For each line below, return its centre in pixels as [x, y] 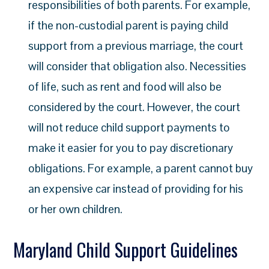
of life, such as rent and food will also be [125, 87]
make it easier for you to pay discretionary [131, 148]
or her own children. [76, 209]
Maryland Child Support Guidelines [126, 249]
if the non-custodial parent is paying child [128, 26]
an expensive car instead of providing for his [136, 189]
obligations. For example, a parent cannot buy [141, 168]
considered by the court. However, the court [134, 107]
